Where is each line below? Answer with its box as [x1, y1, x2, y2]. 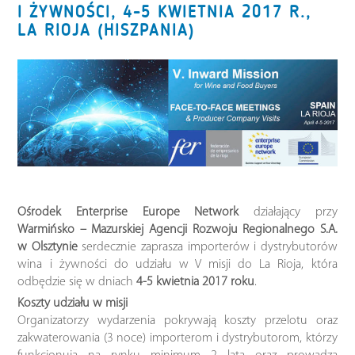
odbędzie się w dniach [17, 275, 137, 288]
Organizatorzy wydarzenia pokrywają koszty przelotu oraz [17, 314, 338, 327]
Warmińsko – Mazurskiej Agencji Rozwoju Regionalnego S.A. [17, 223, 338, 236]
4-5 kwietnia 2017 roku [136, 275, 255, 288]
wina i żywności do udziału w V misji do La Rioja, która [17, 258, 338, 271]
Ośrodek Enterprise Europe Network [17, 205, 239, 219]
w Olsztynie [17, 240, 78, 254]
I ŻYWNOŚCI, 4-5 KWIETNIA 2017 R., [17, 2, 312, 22]
